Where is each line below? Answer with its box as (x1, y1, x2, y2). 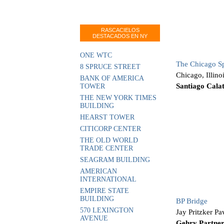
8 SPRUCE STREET (80, 63, 140, 70)
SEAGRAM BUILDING (80, 156, 150, 163)
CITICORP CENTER (80, 125, 141, 132)
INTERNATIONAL (80, 175, 136, 183)
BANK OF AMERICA (80, 74, 143, 82)
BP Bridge (176, 197, 207, 205)
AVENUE (80, 214, 108, 222)
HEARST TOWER (80, 113, 134, 121)
